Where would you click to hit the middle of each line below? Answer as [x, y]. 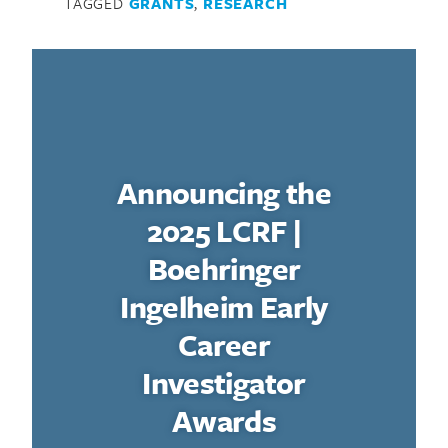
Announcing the [224, 192]
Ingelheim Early [224, 306]
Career [224, 344]
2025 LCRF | [224, 230]
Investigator [224, 382]
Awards [224, 420]
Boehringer [224, 268]
